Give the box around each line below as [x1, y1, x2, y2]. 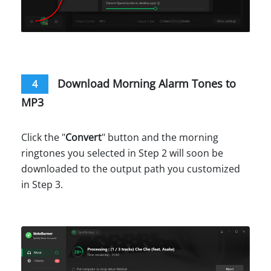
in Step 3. [21, 177, 63, 191]
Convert [65, 130, 102, 144]
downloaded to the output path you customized [21, 162, 240, 175]
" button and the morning [102, 130, 218, 144]
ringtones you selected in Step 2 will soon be [21, 146, 223, 160]
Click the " [21, 130, 65, 144]
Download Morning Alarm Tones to [54, 76, 236, 91]
